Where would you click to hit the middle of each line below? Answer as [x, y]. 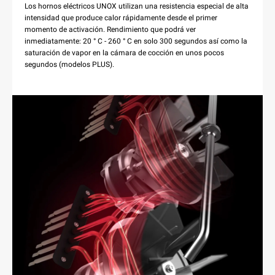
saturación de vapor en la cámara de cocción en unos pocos [124, 52]
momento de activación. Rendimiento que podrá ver [110, 29]
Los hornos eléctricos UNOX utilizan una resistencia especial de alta [137, 6]
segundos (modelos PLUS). [69, 64]
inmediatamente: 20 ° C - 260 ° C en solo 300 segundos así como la [136, 41]
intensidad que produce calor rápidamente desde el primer [121, 17]
